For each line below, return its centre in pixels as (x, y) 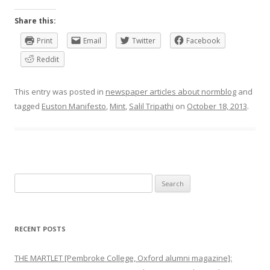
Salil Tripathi (151, 106)
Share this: (35, 21)
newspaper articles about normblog (171, 92)
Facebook (203, 41)
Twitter (144, 41)
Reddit (48, 60)
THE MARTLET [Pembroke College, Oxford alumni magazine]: (123, 258)
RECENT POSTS (40, 229)
